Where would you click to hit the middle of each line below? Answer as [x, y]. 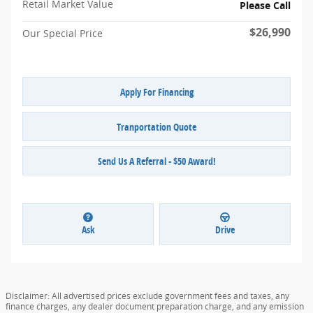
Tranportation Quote [156, 126]
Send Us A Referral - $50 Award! [156, 161]
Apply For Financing [156, 92]
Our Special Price [63, 34]
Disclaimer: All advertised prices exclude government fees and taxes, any [147, 296]
